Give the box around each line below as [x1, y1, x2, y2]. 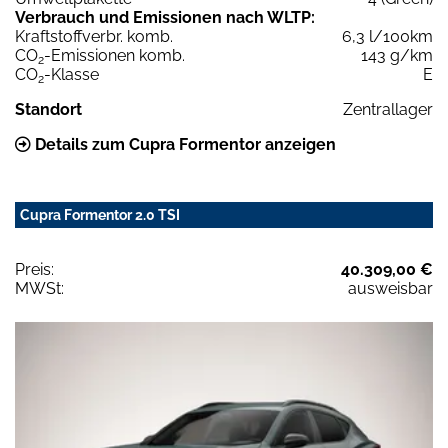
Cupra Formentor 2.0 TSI [20, 207, 180, 224]
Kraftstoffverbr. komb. [15, 27, 173, 47]
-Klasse [44, 65, 99, 85]
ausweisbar [348, 279, 433, 299]
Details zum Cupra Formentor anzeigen [31, 135, 336, 155]
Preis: [15, 260, 54, 280]
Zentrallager [343, 100, 433, 120]
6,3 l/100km [342, 27, 433, 47]
